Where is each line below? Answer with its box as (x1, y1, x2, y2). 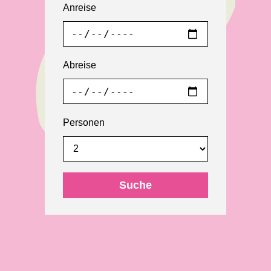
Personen (63, 117, 105, 128)
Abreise (63, 60, 96, 71)
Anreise (63, 2, 96, 13)
